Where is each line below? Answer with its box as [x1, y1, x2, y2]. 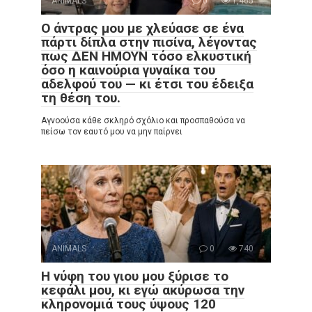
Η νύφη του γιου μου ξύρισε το [41, 267, 228, 284]
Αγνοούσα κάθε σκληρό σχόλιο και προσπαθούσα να [41, 115, 245, 125]
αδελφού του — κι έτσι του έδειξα [41, 75, 253, 92]
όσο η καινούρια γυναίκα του [41, 61, 215, 78]
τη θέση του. [41, 89, 120, 106]
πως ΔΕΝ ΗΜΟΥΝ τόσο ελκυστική [41, 47, 251, 64]
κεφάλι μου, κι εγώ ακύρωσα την [41, 281, 244, 298]
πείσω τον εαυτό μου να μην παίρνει [41, 126, 182, 136]
